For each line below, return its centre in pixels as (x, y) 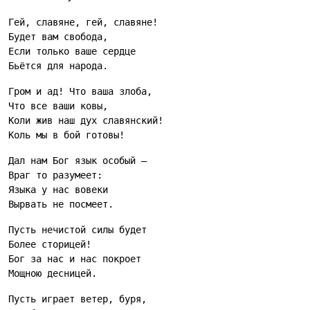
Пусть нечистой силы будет (77, 230)
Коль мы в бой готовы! (66, 135)
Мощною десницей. (53, 273)
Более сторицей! (50, 244)
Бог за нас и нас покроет (75, 259)
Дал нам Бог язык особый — (77, 161)
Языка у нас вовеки (58, 190)
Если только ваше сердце (72, 51)
